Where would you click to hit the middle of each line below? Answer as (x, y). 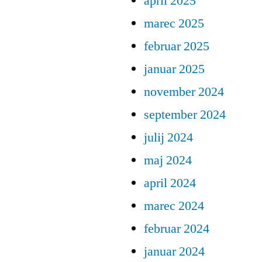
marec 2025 (174, 24)
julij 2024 (168, 138)
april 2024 (170, 183)
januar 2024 (174, 252)
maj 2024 (168, 161)
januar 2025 (174, 69)
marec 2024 (174, 206)
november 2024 (184, 92)
